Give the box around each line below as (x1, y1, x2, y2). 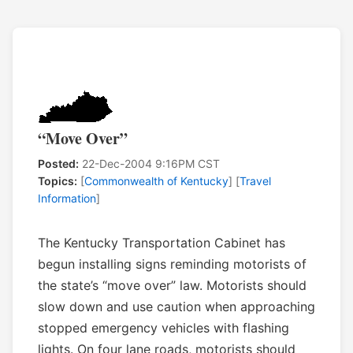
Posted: (38, 157, 79, 171)
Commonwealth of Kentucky (84, 174, 229, 188)
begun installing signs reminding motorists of (38, 256, 307, 273)
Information (38, 191, 96, 206)
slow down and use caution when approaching (38, 299, 315, 315)
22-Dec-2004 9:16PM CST (79, 157, 220, 171)
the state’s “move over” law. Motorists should (38, 277, 307, 294)
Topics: (38, 174, 77, 188)
